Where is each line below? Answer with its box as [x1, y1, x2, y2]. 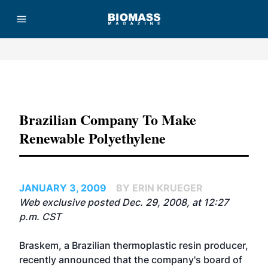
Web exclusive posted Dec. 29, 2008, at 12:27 [19, 196, 229, 208]
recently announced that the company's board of [19, 254, 242, 266]
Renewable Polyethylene [19, 127, 166, 148]
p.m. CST [19, 211, 61, 223]
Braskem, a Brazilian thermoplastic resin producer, [19, 239, 248, 251]
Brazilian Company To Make [19, 109, 196, 130]
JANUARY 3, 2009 [19, 182, 106, 194]
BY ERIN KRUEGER [116, 182, 203, 194]
